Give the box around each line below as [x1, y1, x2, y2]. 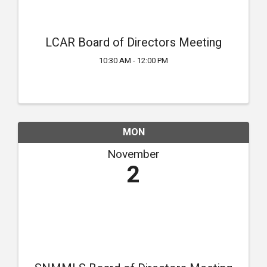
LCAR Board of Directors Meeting [45, 34, 222, 52]
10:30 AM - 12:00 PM [99, 55, 168, 67]
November [107, 146, 160, 163]
